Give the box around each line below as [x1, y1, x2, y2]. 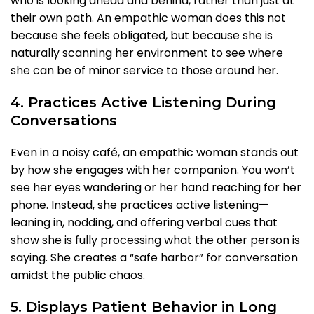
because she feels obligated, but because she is [11, 27, 273, 44]
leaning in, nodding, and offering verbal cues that [11, 214, 278, 231]
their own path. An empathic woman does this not [11, 10, 286, 27]
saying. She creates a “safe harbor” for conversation [11, 250, 298, 266]
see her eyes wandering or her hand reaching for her [11, 179, 301, 196]
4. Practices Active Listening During [11, 94, 276, 111]
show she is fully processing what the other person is [11, 232, 300, 249]
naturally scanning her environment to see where [11, 45, 283, 62]
